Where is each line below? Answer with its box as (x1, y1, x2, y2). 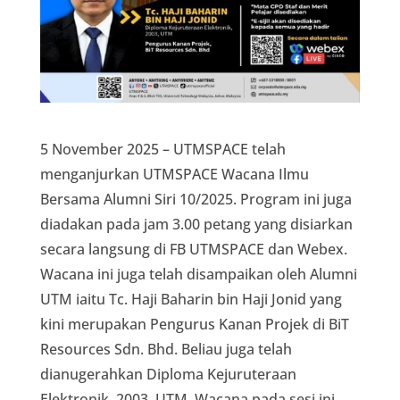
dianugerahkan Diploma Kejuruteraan (39, 363, 296, 384)
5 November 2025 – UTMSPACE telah (39, 138, 286, 159)
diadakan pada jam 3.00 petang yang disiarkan (39, 213, 353, 234)
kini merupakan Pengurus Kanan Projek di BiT (39, 313, 349, 334)
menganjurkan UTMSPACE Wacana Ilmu (39, 163, 309, 184)
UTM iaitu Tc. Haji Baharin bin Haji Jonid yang (39, 288, 342, 309)
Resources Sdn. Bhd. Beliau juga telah (39, 338, 292, 359)
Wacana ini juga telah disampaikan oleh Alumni (39, 263, 357, 284)
